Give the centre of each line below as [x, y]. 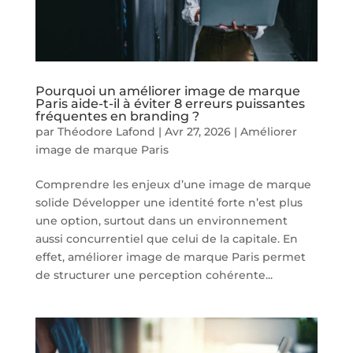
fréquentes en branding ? [117, 117]
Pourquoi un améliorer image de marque [167, 91]
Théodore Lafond [106, 132]
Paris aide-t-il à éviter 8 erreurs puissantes [170, 104]
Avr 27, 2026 [197, 132]
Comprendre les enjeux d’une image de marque [173, 185]
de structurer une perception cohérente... [154, 275]
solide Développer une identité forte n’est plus [169, 203]
